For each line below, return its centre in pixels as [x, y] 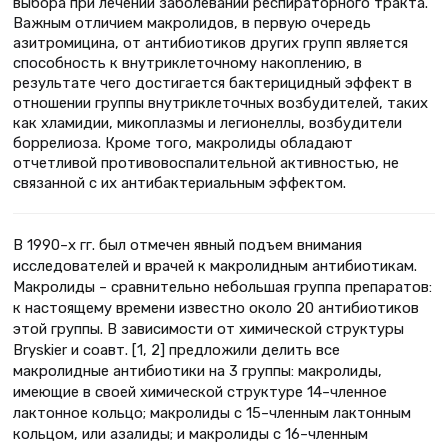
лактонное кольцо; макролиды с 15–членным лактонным [212, 413]
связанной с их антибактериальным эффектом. [179, 183]
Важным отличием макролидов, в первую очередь [192, 23]
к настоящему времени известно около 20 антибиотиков [216, 308]
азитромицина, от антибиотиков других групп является [210, 43]
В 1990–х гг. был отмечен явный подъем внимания [187, 245]
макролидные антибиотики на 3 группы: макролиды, [197, 371]
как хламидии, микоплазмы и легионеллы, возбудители [207, 123]
